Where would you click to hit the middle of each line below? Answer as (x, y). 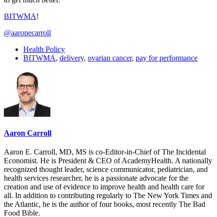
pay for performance (167, 58)
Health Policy (44, 49)
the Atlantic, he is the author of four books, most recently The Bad (105, 204)
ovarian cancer (110, 58)
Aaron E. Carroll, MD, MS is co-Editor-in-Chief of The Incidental (105, 152)
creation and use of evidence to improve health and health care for (104, 187)
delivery (72, 58)
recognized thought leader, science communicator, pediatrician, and (106, 170)
